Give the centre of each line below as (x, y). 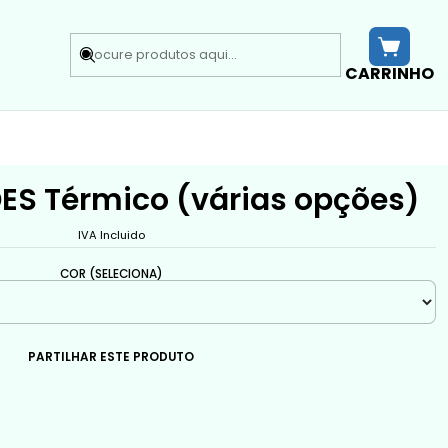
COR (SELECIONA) (111, 273)
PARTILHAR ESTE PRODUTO (111, 357)
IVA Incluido (111, 234)
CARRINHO (389, 74)
